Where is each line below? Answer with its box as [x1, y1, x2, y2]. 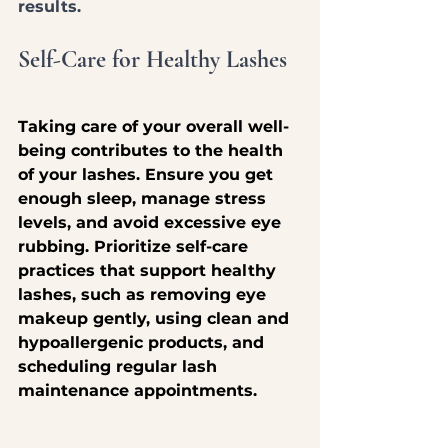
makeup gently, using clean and [18, 308, 294, 328]
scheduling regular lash [18, 356, 222, 376]
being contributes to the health [18, 140, 288, 160]
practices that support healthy [18, 260, 281, 280]
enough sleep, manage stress [18, 188, 271, 208]
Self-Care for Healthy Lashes [18, 44, 287, 74]
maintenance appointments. [18, 380, 257, 400]
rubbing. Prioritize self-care [18, 236, 253, 256]
